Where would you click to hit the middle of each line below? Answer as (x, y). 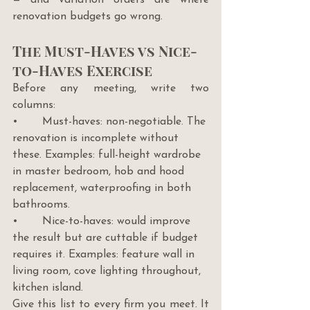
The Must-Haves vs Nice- (105, 51)
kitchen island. (48, 288)
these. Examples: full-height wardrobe (108, 155)
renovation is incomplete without (97, 138)
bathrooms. (41, 204)
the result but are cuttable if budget (107, 238)
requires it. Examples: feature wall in (105, 254)
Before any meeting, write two (111, 88)
